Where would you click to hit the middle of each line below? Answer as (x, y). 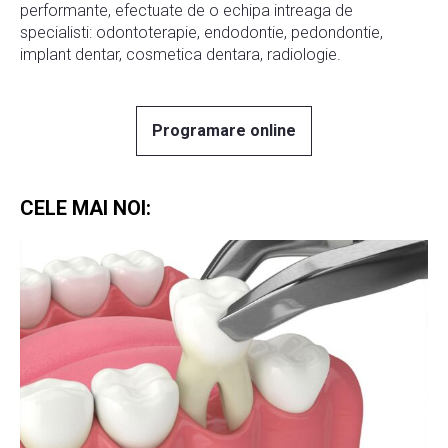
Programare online (224, 130)
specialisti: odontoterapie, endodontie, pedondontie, (201, 32)
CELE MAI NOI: (85, 207)
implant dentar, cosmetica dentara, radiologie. (180, 54)
